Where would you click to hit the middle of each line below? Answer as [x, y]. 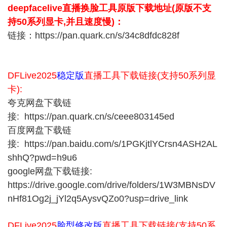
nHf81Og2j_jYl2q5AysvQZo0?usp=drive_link [98, 199]
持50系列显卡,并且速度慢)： [66, 22]
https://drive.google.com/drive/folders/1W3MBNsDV [111, 185]
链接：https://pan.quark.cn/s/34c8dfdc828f [93, 35]
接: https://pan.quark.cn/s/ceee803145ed [91, 117]
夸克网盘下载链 [40, 103]
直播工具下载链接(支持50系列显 [150, 75]
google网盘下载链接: [50, 171]
